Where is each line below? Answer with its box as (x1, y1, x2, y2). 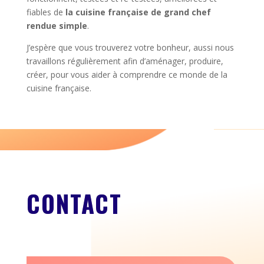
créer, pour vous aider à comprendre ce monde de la (26, 68, 227, 80)
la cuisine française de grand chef (65, 6, 211, 18)
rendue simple (26, 19, 87, 31)
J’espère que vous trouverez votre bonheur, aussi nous (26, 41, 234, 53)
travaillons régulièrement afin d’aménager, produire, (26, 55, 223, 67)
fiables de (26, 6, 65, 18)
